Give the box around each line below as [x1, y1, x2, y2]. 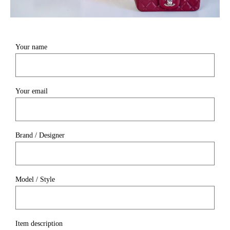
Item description [15, 219, 63, 227]
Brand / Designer [15, 131, 65, 139]
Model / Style [15, 175, 55, 183]
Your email [15, 87, 48, 95]
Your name [15, 43, 47, 51]
